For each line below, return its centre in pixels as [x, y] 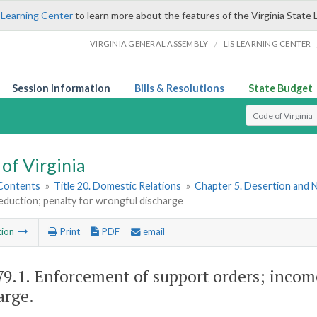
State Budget [281, 88]
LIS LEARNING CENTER [267, 44]
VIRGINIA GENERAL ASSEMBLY [149, 44]
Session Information [61, 88]
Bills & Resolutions [179, 88]
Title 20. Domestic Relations [118, 186]
